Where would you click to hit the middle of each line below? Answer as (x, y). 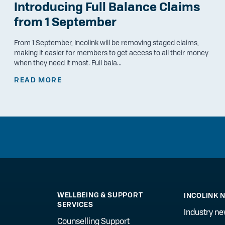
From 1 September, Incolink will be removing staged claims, (107, 43)
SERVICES (75, 204)
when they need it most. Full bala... (68, 63)
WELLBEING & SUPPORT (100, 195)
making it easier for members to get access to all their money (111, 53)
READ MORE (38, 80)
